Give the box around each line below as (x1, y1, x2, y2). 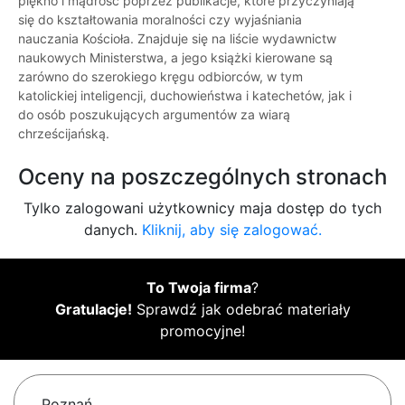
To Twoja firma (146, 278, 251, 297)
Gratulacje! (54, 300, 132, 319)
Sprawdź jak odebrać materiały (131, 300, 351, 319)
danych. (83, 221, 142, 240)
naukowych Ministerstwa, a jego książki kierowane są (18, 50, 333, 66)
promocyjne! (160, 322, 245, 341)
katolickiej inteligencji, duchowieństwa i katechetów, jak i (18, 88, 352, 104)
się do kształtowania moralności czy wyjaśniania (18, 12, 302, 28)
